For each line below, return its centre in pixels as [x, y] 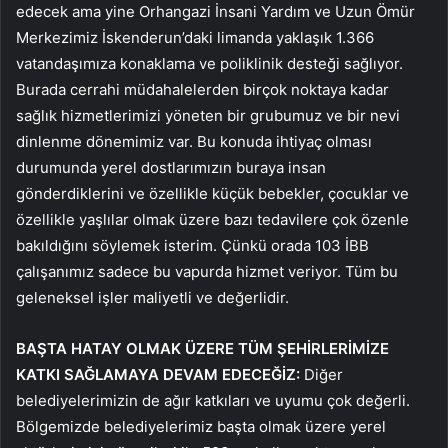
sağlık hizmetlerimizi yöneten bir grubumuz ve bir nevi [208, 115]
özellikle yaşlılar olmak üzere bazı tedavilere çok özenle [212, 219]
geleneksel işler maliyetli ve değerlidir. [152, 297]
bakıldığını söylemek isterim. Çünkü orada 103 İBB [192, 245]
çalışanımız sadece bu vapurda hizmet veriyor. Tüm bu [207, 271]
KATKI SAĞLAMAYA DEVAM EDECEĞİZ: [158, 374]
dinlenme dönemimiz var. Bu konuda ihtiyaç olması [194, 141]
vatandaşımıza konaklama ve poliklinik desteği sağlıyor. [209, 63]
